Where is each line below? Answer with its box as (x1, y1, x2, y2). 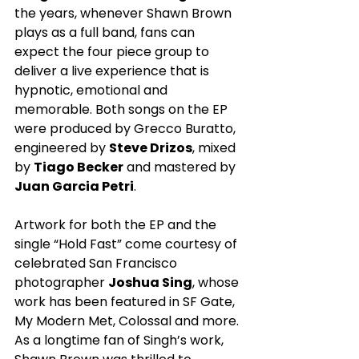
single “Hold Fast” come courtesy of (14, 234, 240, 253)
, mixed (192, 138, 239, 157)
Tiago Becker (34, 157, 123, 176)
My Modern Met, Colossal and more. (14, 311, 242, 330)
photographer (14, 272, 108, 292)
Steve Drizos (109, 138, 192, 157)
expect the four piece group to (14, 42, 212, 61)
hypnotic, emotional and (14, 80, 171, 99)
